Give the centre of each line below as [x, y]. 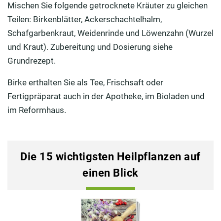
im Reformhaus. [37, 110]
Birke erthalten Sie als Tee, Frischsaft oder [85, 82]
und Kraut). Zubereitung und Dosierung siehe [90, 47]
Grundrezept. [32, 60]
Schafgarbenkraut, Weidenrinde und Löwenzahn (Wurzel [110, 33]
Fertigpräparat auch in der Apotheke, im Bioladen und [106, 96]
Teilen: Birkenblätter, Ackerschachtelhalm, [85, 19]
